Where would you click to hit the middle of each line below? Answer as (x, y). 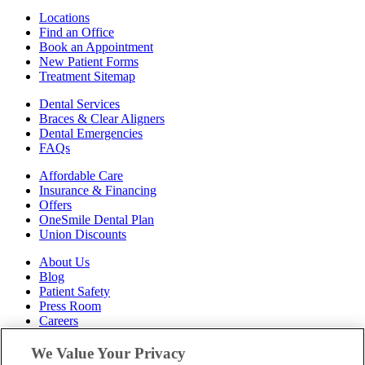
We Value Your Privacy (109, 353)
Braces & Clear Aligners (102, 118)
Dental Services (79, 103)
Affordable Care (81, 175)
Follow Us (34, 348)
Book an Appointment (96, 46)
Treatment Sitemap (87, 76)
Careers (59, 320)
